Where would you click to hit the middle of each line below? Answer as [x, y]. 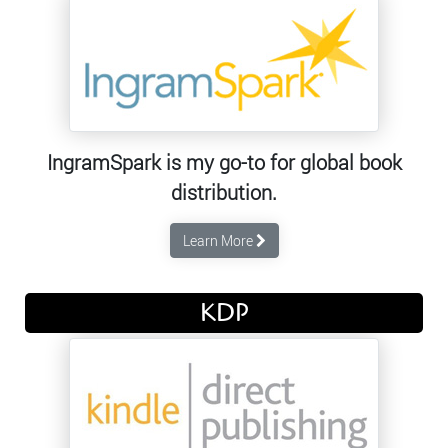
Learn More [219, 240]
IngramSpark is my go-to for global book [224, 162]
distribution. [224, 192]
